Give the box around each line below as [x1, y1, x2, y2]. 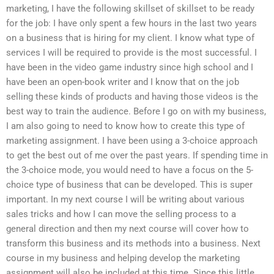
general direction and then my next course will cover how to [6, 223, 249, 234]
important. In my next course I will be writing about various [6, 193, 245, 205]
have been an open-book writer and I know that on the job [6, 76, 239, 87]
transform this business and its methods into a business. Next [6, 237, 261, 249]
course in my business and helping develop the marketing [6, 252, 240, 264]
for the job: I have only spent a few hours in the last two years [6, 17, 257, 29]
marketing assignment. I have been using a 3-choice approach [6, 135, 257, 146]
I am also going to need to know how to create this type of [6, 120, 245, 131]
